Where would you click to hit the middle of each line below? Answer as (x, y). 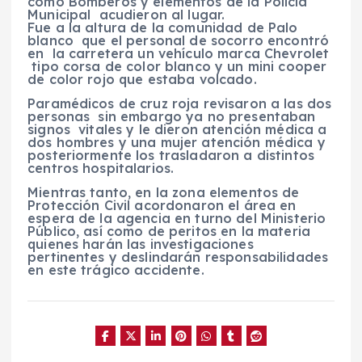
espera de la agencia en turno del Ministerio (177, 218)
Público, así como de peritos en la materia (169, 231)
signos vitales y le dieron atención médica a (177, 129)
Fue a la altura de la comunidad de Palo (163, 27)
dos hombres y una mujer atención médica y (177, 142)
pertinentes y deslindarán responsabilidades (178, 257)
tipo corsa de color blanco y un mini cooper (177, 66)
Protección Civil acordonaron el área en (162, 205)
